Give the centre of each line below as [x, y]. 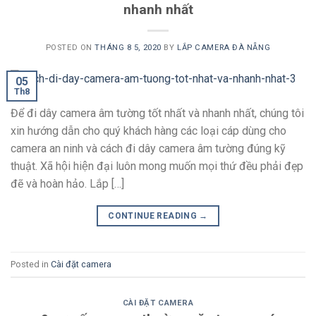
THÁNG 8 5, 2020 [128, 48]
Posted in [31, 264]
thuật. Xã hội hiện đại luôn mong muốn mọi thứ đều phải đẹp [157, 166]
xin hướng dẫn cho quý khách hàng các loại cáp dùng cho [148, 131]
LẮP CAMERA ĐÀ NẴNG [224, 48]
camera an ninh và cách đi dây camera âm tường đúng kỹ [148, 149]
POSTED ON [70, 48]
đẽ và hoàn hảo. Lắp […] [67, 184]
